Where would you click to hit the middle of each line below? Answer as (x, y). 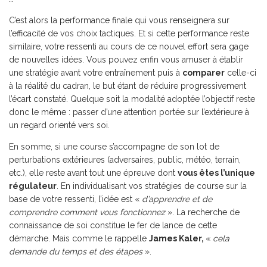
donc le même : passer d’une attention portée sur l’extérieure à (129, 112)
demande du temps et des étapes (77, 252)
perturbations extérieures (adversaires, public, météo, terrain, (125, 160)
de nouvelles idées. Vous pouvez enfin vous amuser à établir (126, 60)
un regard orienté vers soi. (59, 125)
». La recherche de (204, 212)
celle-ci (240, 73)
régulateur (33, 186)
